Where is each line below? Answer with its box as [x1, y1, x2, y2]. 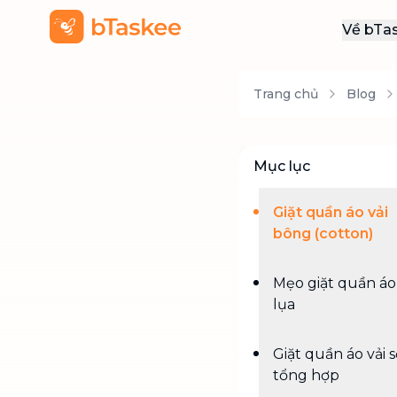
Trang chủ [253, 86, 318, 102]
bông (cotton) [273, 225, 373, 242]
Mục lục [253, 158, 310, 175]
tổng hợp [273, 367, 339, 384]
